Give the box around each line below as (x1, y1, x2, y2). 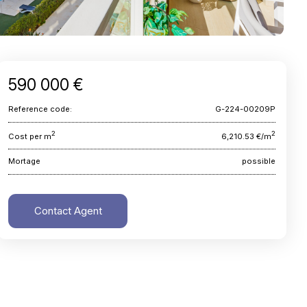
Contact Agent (34, 204, 102, 217)
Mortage (8, 156, 41, 167)
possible (242, 156, 276, 167)
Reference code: (8, 104, 73, 114)
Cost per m (8, 131, 52, 141)
